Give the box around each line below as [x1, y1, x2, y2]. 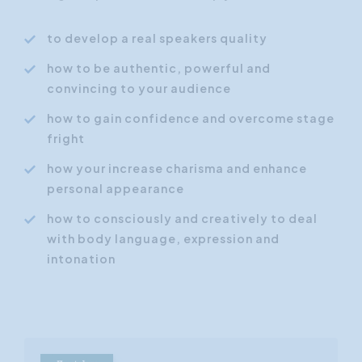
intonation [47, 251, 116, 267]
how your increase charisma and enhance [47, 161, 307, 176]
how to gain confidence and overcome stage [47, 111, 335, 126]
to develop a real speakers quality [47, 31, 270, 46]
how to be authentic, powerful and [47, 61, 271, 76]
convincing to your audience [47, 81, 231, 96]
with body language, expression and [47, 231, 280, 246]
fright [47, 131, 87, 146]
